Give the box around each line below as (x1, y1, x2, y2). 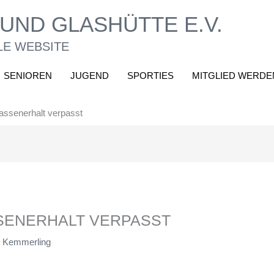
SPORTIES (127, 70, 174, 81)
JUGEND (70, 70, 109, 81)
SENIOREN (4, 70, 52, 81)
